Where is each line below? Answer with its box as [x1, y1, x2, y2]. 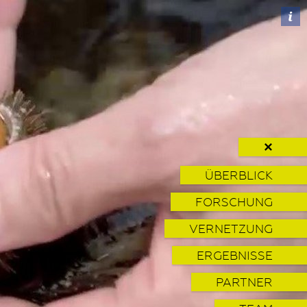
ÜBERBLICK [205, 168, 273, 182]
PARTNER [216, 275, 273, 288]
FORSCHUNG [195, 195, 273, 208]
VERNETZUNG [189, 221, 273, 235]
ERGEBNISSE [197, 248, 273, 262]
